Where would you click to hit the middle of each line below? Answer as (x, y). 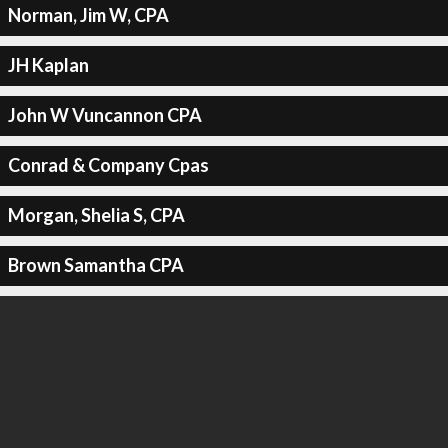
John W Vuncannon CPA (104, 115)
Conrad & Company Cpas (108, 165)
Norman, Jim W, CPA (88, 15)
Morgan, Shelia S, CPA (96, 215)
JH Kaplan (48, 65)
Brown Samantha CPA (95, 265)
